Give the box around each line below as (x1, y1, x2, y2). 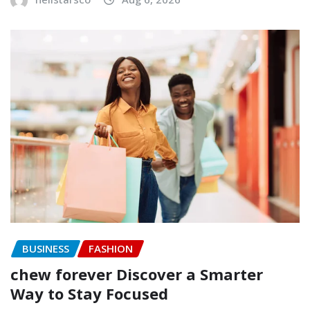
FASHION (89, 241, 133, 256)
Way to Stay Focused (10, 282, 168, 304)
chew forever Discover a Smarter (10, 263, 263, 284)
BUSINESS (22, 241, 69, 256)
